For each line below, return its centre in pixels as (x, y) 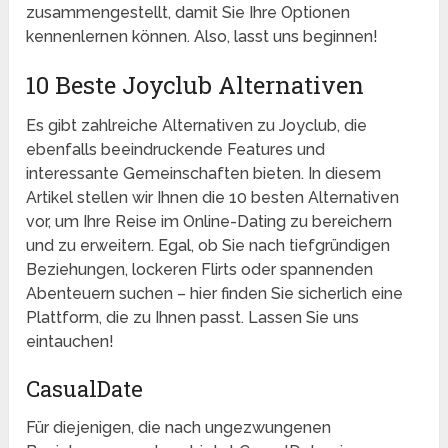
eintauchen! (70, 342)
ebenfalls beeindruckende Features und (176, 150)
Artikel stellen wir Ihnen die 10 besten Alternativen (213, 198)
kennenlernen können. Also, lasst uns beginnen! (202, 37)
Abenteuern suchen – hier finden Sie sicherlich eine (215, 294)
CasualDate (85, 389)
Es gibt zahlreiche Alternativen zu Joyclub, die (197, 126)
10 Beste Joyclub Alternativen (195, 85)
